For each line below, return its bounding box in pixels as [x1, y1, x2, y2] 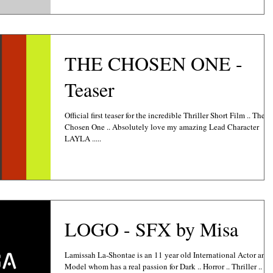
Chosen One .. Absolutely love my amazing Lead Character [65, 121, 107, 133]
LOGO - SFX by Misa [65, 215, 238, 242]
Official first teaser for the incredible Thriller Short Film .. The [65, 110, 265, 121]
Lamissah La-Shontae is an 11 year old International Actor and [65, 249, 270, 260]
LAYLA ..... [65, 133, 101, 144]
